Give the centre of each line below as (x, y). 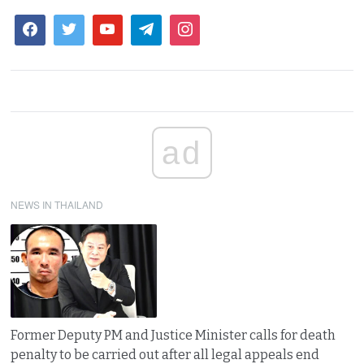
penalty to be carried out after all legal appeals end (165, 354)
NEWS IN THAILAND (57, 204)
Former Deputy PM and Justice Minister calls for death (173, 335)
